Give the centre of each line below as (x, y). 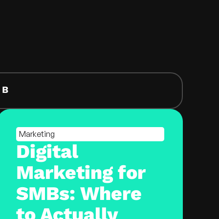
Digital (47, 152)
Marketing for (81, 173)
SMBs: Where (79, 194)
